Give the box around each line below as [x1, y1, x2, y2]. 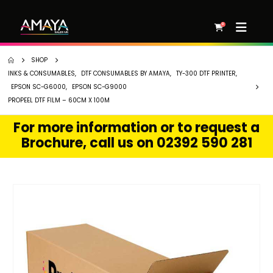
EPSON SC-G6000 [11, 83, 66, 91]
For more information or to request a [13, 118, 260, 137]
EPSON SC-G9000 [72, 83, 127, 91]
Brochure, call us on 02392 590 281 [21, 133, 252, 152]
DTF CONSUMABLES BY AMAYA [81, 69, 170, 77]
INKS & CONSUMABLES [8, 69, 75, 77]
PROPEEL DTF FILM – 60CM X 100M [8, 96, 110, 104]
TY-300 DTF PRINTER [176, 69, 236, 77]
